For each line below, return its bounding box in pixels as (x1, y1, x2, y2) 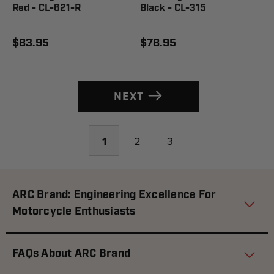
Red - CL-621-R (12, 2, 81, 15)
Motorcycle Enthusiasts (12, 204, 136, 219)
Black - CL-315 (140, 2, 206, 15)
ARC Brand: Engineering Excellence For (12, 188, 217, 202)
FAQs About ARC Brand (12, 246, 130, 261)
